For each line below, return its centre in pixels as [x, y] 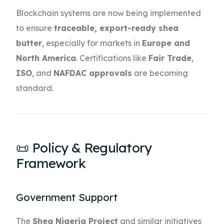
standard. [35, 88]
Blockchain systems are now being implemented [109, 13]
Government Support [67, 197]
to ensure [35, 28]
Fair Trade [170, 58]
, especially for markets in [92, 43]
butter [29, 43]
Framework [51, 163]
